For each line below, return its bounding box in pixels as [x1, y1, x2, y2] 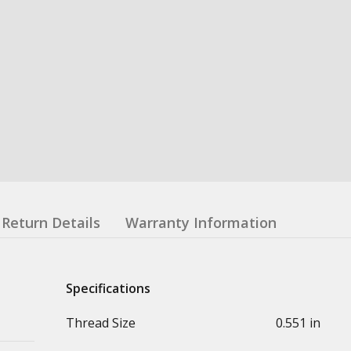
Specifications [66, 279, 150, 297]
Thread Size [66, 313, 136, 331]
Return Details [2, 212, 100, 232]
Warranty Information [125, 212, 277, 232]
